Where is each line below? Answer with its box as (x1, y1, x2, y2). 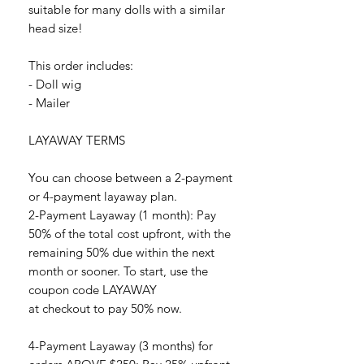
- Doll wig (28, 76, 81, 92)
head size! (28, 19, 83, 36)
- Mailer (28, 94, 70, 110)
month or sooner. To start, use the (28, 262, 208, 279)
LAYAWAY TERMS (28, 132, 125, 148)
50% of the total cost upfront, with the (28, 225, 231, 241)
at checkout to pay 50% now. (28, 300, 182, 316)
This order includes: (28, 57, 133, 73)
